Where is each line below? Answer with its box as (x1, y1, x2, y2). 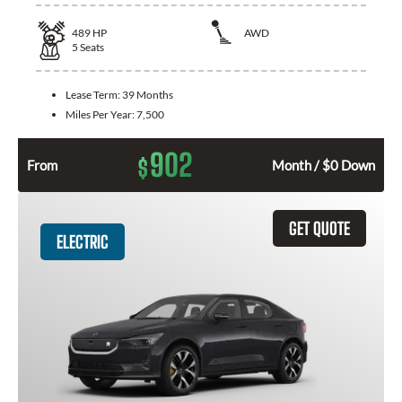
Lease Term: (66, 87, 122, 101)
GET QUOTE (289, 217, 350, 239)
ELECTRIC (57, 231, 109, 252)
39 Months (122, 87, 173, 101)
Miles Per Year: (66, 107, 136, 121)
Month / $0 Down (272, 156, 375, 173)
